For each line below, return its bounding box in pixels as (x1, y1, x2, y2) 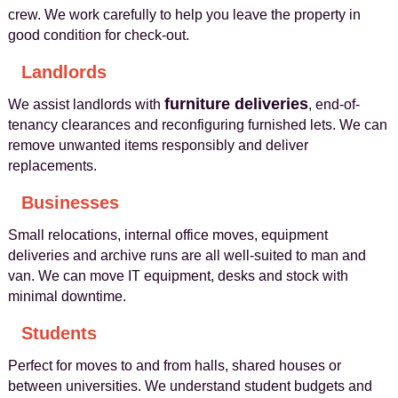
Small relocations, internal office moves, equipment (7, 227, 328, 243)
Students (20, 323, 97, 343)
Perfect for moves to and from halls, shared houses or (7, 358, 341, 373)
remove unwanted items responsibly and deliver (7, 138, 308, 153)
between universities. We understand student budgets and (7, 378, 372, 394)
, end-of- (307, 97, 360, 112)
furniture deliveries (163, 95, 308, 113)
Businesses (20, 193, 119, 212)
